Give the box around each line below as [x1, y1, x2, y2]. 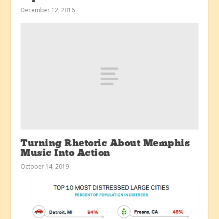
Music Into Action [21, 148, 110, 158]
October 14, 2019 [21, 162, 69, 171]
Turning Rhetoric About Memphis [21, 138, 190, 149]
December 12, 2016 [21, 6, 75, 15]
